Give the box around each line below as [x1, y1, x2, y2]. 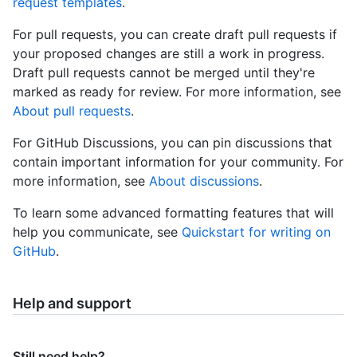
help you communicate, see [13, 224, 182, 241]
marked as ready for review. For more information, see [13, 84, 341, 100]
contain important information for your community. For [13, 154, 343, 171]
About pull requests [13, 103, 131, 120]
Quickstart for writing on [182, 224, 331, 241]
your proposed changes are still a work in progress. [13, 45, 324, 62]
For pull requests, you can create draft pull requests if [13, 26, 337, 43]
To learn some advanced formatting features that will [13, 205, 334, 222]
